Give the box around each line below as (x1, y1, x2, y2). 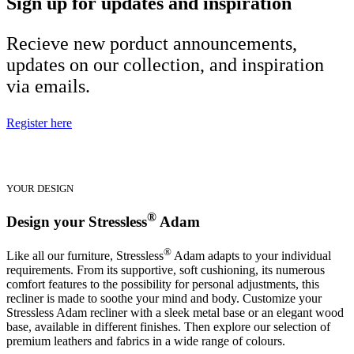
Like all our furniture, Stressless (6, 249, 164, 263)
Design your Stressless (6, 213, 147, 231)
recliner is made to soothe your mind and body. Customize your (6, 292, 322, 306)
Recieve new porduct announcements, (6, 33, 297, 55)
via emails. (6, 76, 90, 97)
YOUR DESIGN (6, 183, 73, 195)
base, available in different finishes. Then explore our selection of (6, 320, 330, 334)
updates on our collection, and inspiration (6, 55, 324, 76)
